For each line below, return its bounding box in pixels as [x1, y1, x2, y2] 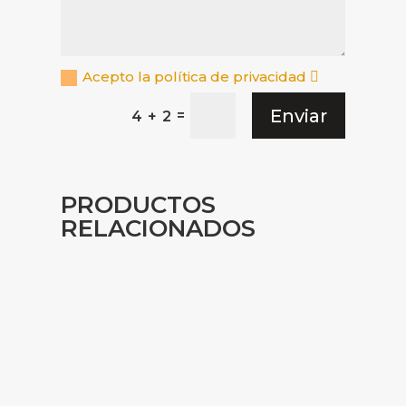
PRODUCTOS [61, 190, 217, 220]
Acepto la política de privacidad [82, 67, 311, 85]
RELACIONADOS [61, 214, 256, 244]
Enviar [269, 104, 327, 127]
